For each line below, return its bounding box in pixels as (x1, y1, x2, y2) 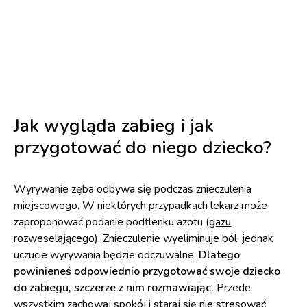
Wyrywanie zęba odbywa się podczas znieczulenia (14, 182, 251, 197)
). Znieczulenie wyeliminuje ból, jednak (95, 231, 273, 247)
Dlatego (199, 247, 240, 263)
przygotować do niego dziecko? (14, 136, 271, 160)
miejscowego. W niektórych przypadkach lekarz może (14, 198, 267, 214)
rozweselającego (14, 231, 95, 247)
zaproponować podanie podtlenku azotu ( (14, 214, 209, 230)
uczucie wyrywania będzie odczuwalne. (14, 247, 199, 263)
